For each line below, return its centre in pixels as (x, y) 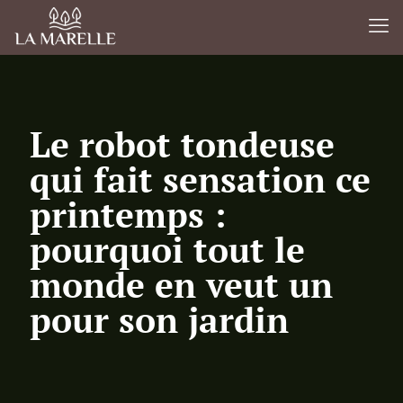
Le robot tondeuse (182, 144)
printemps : (128, 214)
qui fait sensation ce (200, 179)
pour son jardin (159, 319)
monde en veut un (181, 284)
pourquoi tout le (167, 249)
